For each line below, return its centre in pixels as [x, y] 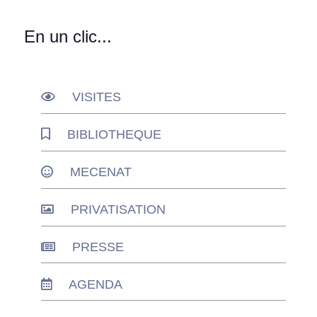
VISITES [97, 97]
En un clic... [68, 36]
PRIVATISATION [118, 209]
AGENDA [96, 284]
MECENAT [101, 172]
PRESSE [98, 247]
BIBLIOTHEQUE [114, 134]
